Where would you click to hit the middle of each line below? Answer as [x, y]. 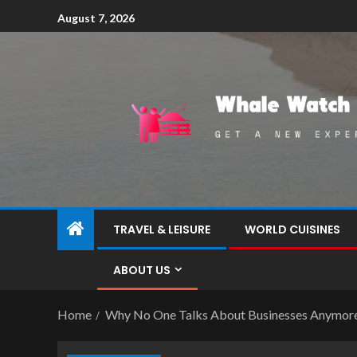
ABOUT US [142, 270]
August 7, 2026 [96, 18]
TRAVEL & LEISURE [162, 229]
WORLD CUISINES [292, 229]
